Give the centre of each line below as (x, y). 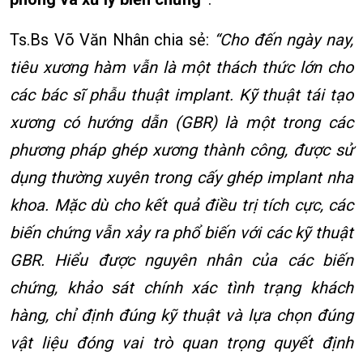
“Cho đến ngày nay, (284, 40)
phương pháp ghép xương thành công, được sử (181, 150)
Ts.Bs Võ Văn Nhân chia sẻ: (112, 40)
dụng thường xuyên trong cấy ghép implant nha (181, 178)
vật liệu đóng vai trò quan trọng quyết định (181, 343)
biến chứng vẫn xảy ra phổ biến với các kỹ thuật (181, 233)
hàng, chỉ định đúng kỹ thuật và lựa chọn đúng (181, 316)
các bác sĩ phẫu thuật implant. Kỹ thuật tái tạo (181, 95)
